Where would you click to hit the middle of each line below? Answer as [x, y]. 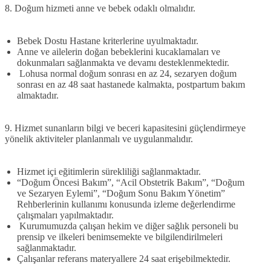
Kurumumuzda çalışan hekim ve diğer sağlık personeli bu [128, 226]
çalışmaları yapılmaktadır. [65, 215]
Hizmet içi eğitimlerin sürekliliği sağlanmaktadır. [109, 171]
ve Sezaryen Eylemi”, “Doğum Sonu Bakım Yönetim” [121, 193]
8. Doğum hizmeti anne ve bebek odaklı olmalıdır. [101, 8]
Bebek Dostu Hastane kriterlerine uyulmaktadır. [108, 41]
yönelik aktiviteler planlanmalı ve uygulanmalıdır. [99, 139]
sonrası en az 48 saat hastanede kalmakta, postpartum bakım [131, 84]
